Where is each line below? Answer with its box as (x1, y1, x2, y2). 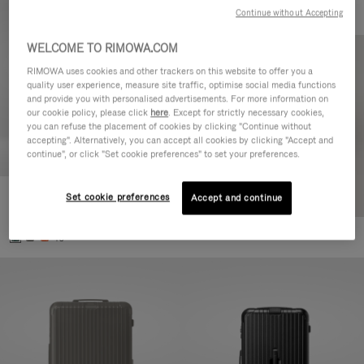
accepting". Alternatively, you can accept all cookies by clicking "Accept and (27, 132, 334, 146)
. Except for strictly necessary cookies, (168, 105, 325, 119)
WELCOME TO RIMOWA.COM (27, 40, 179, 55)
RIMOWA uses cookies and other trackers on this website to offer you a (27, 63, 314, 77)
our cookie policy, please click (27, 105, 151, 119)
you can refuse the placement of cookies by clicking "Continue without (27, 119, 312, 132)
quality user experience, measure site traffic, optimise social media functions (27, 77, 336, 91)
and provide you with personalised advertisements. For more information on (27, 91, 329, 105)
